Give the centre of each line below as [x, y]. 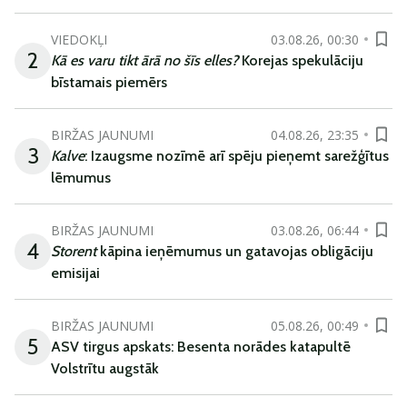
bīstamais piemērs [109, 82]
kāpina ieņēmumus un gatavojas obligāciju [235, 251]
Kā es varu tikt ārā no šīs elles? [144, 60]
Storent [74, 251]
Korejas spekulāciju [301, 60]
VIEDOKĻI [79, 39]
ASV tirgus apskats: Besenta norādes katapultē [201, 347]
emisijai [75, 273]
